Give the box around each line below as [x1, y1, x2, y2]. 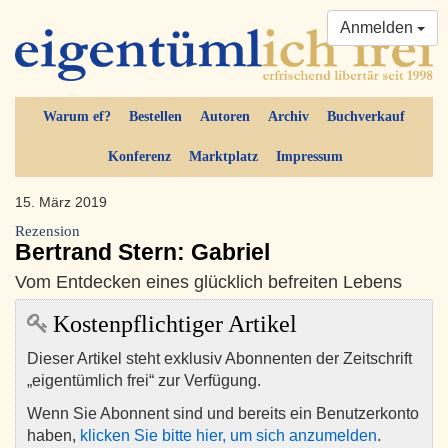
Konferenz [107, 149, 171, 165]
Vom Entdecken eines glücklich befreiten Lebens [15, 271, 402, 293]
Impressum [275, 149, 343, 165]
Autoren [200, 109, 250, 125]
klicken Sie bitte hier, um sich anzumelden [80, 427, 377, 445]
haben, [27, 427, 80, 445]
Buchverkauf [327, 109, 405, 125]
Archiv [268, 109, 309, 125]
